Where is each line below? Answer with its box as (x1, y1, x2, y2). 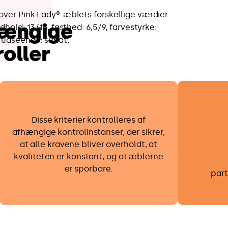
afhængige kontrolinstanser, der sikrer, (12, 127, 165, 137)
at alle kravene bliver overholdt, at (19, 139, 158, 149)
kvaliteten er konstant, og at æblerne (14, 151, 163, 161)
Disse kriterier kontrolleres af (32, 115, 146, 125)
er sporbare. (64, 163, 113, 174)
